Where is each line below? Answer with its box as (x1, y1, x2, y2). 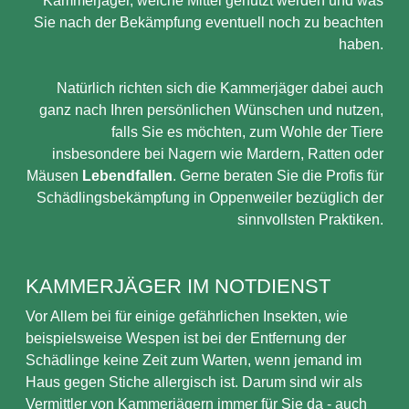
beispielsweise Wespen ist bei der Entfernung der (26, 330, 346, 346)
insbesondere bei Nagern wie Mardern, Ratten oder (52, 146, 383, 162)
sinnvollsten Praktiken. (237, 212, 383, 227)
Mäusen (26, 168, 82, 184)
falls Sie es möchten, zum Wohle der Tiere (111, 124, 383, 140)
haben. (339, 37, 383, 52)
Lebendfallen (82, 168, 173, 184)
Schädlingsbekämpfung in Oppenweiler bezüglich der (37, 190, 383, 205)
